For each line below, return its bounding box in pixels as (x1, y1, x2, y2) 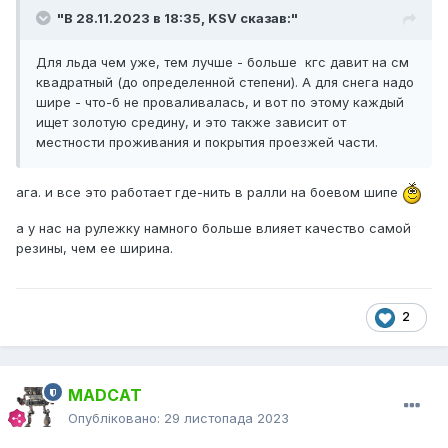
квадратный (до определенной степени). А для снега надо (36, 74, 414, 91)
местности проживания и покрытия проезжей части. (36, 134, 378, 151)
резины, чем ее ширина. (16, 240, 173, 257)
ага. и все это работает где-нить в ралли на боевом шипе (16, 183, 402, 200)
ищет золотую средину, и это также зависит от (36, 114, 346, 131)
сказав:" (237, 10, 298, 27)
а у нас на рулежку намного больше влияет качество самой (16, 220, 411, 237)
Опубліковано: (68, 410, 164, 427)
